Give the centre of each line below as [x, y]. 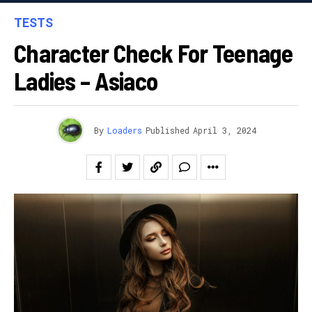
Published [167, 130]
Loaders [124, 130]
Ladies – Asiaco [86, 80]
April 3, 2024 [224, 130]
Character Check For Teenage [154, 53]
